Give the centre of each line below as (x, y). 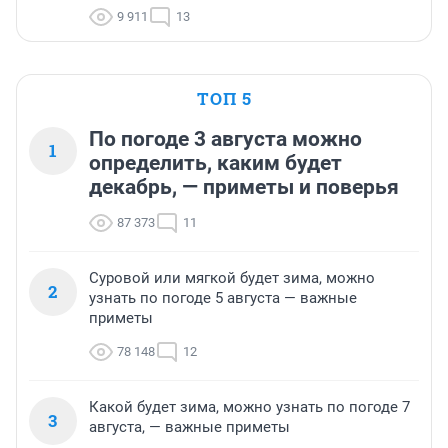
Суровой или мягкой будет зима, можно (232, 278)
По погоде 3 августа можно (225, 139)
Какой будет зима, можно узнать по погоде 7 (249, 407)
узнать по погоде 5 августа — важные (223, 298)
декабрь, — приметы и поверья (244, 187)
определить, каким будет (215, 163)
